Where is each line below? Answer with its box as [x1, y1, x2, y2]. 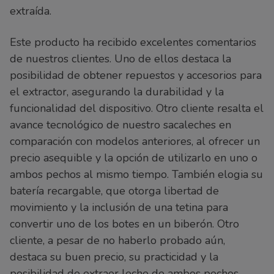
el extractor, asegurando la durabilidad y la [10, 84, 224, 100]
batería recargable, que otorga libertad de [10, 183, 219, 199]
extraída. [10, 4, 51, 19]
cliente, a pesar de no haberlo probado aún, [10, 233, 225, 248]
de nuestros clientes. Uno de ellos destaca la [10, 51, 231, 67]
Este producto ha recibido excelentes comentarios [10, 35, 256, 50]
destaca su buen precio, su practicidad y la [10, 250, 218, 265]
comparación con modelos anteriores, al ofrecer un [10, 134, 260, 149]
